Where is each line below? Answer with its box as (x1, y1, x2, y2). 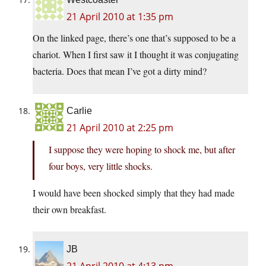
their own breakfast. (33, 203, 106, 216)
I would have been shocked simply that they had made (33, 186, 235, 199)
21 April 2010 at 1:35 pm (66, 10, 173, 24)
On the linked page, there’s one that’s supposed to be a (33, 31, 236, 45)
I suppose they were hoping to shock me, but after (49, 143, 235, 156)
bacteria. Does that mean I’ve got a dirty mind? (33, 65, 207, 78)
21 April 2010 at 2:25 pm (66, 121, 173, 135)
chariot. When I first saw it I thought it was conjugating (33, 48, 239, 61)
